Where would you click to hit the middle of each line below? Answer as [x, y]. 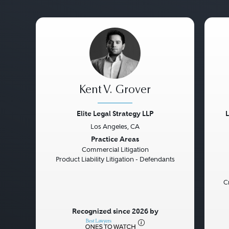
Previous [65, 140]
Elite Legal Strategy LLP [115, 113]
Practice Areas [115, 139]
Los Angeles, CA [115, 127]
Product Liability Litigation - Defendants [115, 159]
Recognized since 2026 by [115, 211]
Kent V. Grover [115, 90]
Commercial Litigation [115, 150]
